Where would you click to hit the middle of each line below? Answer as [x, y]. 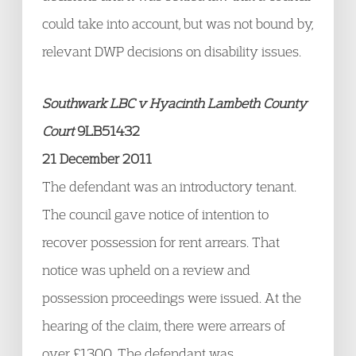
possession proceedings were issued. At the [172, 298]
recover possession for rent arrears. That [161, 242]
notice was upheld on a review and [146, 270]
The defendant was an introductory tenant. [169, 186]
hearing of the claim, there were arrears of [164, 325]
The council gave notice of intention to [155, 214]
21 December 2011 [97, 159]
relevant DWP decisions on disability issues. [172, 51]
